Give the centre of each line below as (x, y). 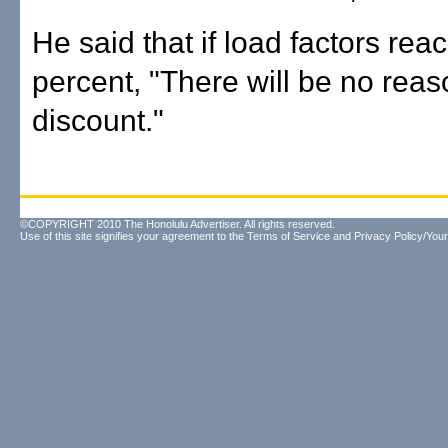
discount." (98, 120)
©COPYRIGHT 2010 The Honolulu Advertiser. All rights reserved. (177, 224)
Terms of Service (288, 236)
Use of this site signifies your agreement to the (133, 236)
